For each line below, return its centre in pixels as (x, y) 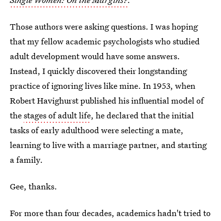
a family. (26, 160)
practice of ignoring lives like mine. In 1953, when (103, 86)
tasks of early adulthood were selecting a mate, (97, 130)
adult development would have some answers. (95, 56)
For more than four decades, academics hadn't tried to (110, 213)
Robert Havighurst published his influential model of (107, 100)
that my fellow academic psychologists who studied (105, 41)
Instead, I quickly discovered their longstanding (98, 71)
